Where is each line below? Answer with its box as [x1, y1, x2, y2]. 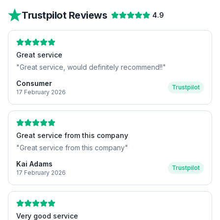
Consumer [16, 79, 52, 87]
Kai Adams [16, 160, 53, 168]
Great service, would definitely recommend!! [20, 63, 163, 71]
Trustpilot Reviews [22, 9, 107, 21]
